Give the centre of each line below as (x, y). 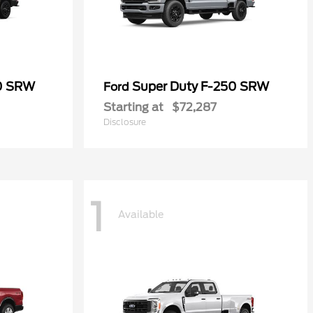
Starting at (133, 107)
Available (141, 214)
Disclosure (125, 122)
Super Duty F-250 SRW (201, 87)
